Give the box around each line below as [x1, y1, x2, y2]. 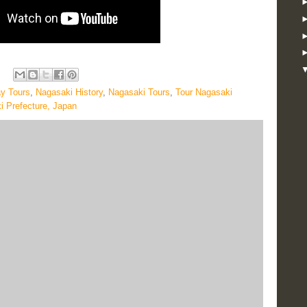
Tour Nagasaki [175, 87, 232, 97]
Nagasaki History [36, 87, 103, 97]
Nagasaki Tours [108, 87, 170, 97]
